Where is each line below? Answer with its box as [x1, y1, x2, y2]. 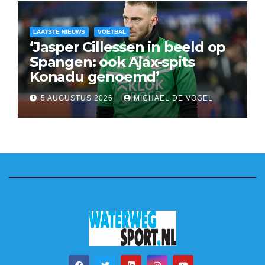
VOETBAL [98, 28, 126, 35]
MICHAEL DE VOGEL [134, 93, 213, 102]
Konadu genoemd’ [30, 67, 159, 85]
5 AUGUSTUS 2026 [41, 93, 115, 102]
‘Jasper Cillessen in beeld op [30, 38, 226, 56]
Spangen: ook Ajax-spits [30, 53, 195, 70]
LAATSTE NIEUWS [33, 28, 85, 35]
